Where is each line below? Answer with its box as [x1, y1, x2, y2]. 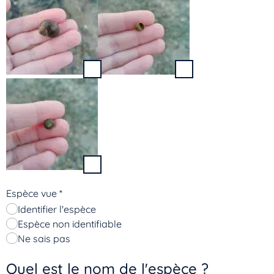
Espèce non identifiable [18, 217, 122, 230]
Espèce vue [6, 187, 59, 199]
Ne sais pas [18, 232, 71, 245]
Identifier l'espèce [18, 202, 97, 215]
